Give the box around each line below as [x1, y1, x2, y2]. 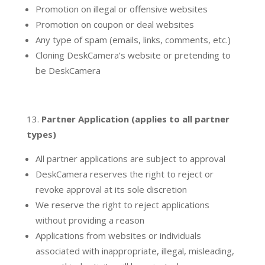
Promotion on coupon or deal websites [35, 18, 194, 31]
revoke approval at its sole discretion [35, 183, 187, 196]
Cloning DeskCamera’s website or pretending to [35, 49, 231, 62]
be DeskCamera [35, 64, 101, 77]
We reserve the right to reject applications [35, 199, 209, 211]
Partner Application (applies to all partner [41, 113, 230, 125]
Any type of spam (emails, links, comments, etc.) [35, 34, 231, 46]
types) [26, 128, 56, 141]
